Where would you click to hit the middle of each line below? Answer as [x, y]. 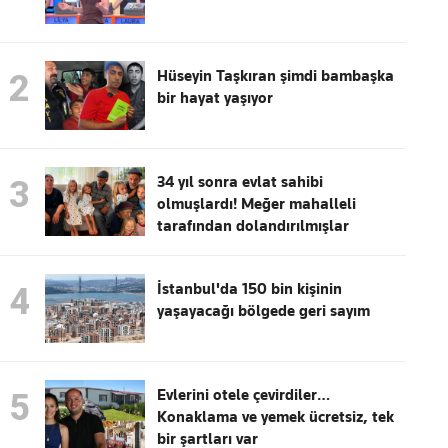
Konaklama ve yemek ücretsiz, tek [276, 417]
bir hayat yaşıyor [215, 98]
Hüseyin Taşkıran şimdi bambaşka [276, 76]
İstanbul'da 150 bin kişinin [250, 289]
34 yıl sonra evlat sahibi [240, 182]
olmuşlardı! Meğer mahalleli [257, 204]
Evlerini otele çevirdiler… [244, 395]
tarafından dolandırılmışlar [253, 226]
